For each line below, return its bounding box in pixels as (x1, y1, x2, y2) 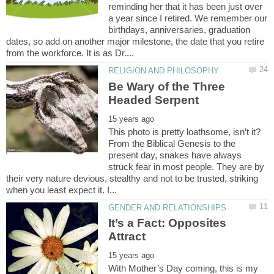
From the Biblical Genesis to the (108, 138, 236, 149)
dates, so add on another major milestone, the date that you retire (6, 36, 264, 47)
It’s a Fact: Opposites (108, 217, 227, 230)
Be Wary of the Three (108, 80, 226, 93)
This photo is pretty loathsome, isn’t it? (108, 126, 261, 137)
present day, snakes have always (108, 149, 242, 160)
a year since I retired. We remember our (108, 13, 268, 24)
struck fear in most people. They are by (108, 161, 265, 172)
